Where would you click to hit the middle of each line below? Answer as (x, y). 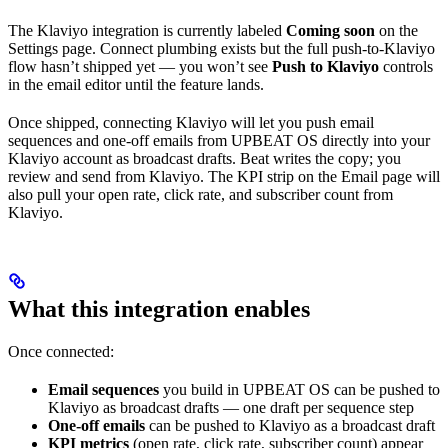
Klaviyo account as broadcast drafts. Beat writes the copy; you (204, 159)
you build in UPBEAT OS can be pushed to (299, 390)
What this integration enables (159, 309)
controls (406, 67)
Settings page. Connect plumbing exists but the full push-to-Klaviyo (221, 49)
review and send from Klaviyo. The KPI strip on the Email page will (224, 177)
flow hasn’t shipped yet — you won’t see (140, 67)
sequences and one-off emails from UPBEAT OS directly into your (219, 141)
